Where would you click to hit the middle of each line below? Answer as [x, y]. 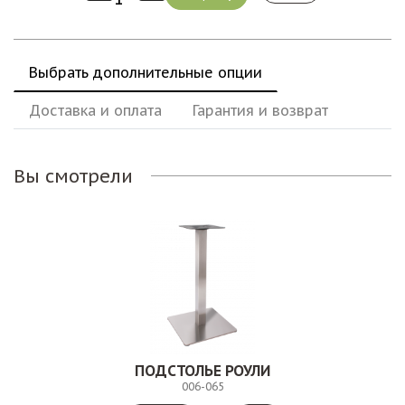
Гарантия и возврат [260, 110]
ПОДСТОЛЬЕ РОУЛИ [202, 370]
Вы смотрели [73, 176]
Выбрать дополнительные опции [146, 72]
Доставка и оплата [95, 110]
